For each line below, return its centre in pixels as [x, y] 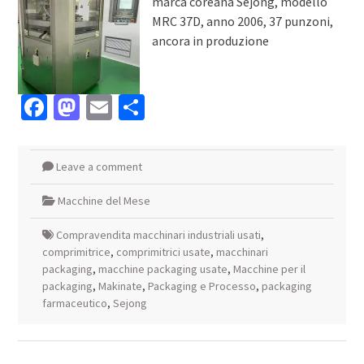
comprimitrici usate [163, 252]
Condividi [196, 108]
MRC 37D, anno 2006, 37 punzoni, [242, 22]
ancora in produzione [210, 41]
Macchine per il [269, 269]
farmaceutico [74, 303]
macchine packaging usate [162, 269]
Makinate [120, 286]
